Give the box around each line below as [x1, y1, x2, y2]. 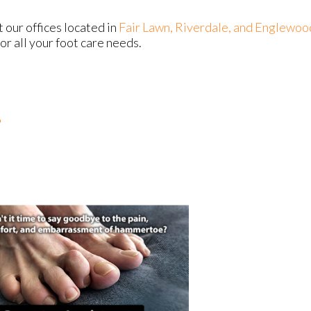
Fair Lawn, [119, 19, 175, 35]
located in [62, 19, 119, 35]
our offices [6, 19, 62, 35]
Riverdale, [175, 19, 233, 35]
